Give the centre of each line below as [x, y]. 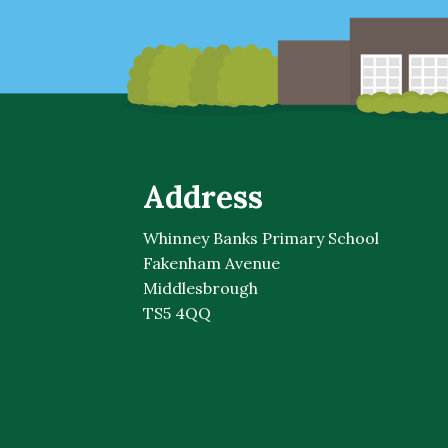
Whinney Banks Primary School [261, 238]
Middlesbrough [200, 288]
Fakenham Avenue [211, 263]
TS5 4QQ [177, 313]
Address [203, 197]
